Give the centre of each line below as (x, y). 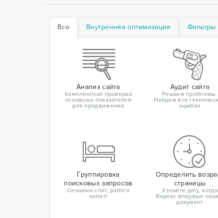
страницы (190, 183)
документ (190, 202)
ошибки (190, 106)
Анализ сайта (98, 87)
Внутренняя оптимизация (128, 27)
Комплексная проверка (98, 94)
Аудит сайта (190, 87)
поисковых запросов (98, 183)
